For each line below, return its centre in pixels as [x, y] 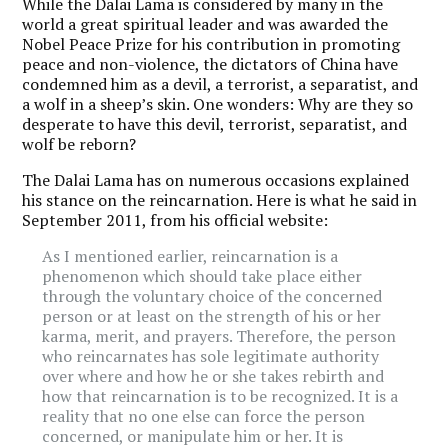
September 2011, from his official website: [175, 219]
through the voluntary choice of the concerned [212, 295]
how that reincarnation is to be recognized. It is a [220, 395]
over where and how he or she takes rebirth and [213, 375]
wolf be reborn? [79, 143]
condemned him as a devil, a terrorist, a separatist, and [220, 83]
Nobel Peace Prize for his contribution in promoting [211, 43]
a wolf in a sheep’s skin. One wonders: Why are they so [218, 103]
